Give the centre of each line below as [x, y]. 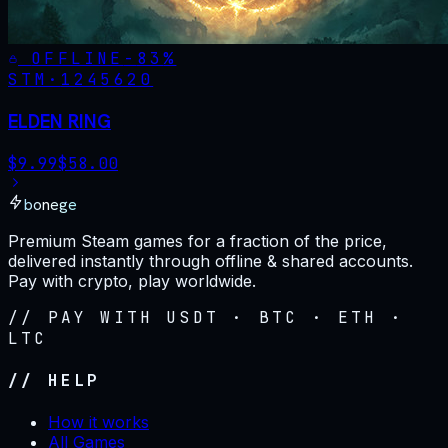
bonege [50, 204]
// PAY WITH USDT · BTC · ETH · [206, 317]
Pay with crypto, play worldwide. [132, 280]
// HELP [54, 381]
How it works [98, 422]
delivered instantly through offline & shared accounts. [210, 260]
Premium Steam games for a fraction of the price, [197, 240]
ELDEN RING [59, 122]
